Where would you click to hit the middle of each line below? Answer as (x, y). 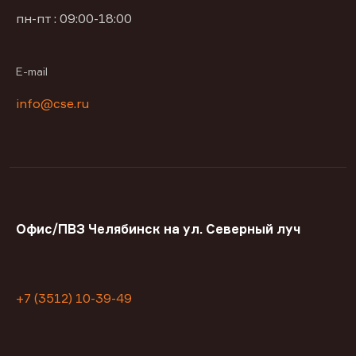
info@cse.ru (52, 104)
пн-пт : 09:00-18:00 (74, 19)
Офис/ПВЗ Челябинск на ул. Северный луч (158, 229)
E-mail (32, 72)
